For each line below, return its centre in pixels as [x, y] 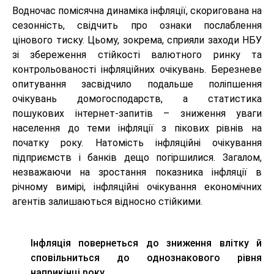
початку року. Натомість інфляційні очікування [137, 143]
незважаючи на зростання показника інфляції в [137, 172]
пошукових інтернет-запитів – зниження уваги [137, 114]
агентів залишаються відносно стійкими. [107, 202]
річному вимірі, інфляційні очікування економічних [137, 187]
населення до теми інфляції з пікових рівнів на [137, 128]
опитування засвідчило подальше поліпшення [137, 84]
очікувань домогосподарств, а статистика [137, 99]
